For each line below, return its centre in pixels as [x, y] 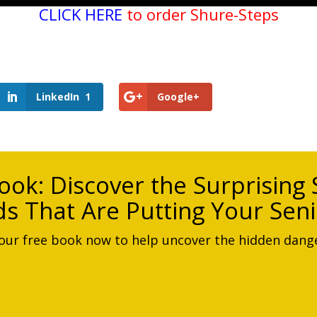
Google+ [178, 96]
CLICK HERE [80, 14]
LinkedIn [58, 96]
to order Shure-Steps [200, 14]
